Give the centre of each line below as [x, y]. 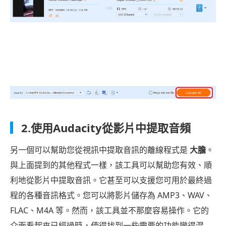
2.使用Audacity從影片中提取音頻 [106, 128]
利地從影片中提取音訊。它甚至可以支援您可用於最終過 [111, 180]
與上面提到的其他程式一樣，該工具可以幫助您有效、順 [111, 165]
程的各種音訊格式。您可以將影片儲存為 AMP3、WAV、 [111, 195]
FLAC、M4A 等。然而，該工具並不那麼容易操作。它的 [109, 211]
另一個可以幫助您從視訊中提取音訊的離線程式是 [100, 150]
